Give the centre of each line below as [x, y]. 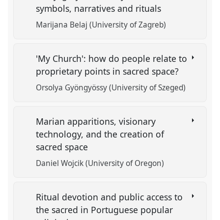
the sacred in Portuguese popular [105, 209]
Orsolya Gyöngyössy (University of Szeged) [111, 88]
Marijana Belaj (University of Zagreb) [101, 25]
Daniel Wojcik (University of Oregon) [100, 164]
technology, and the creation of [100, 134]
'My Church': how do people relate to [112, 59]
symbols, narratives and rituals [100, 9]
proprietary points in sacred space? [109, 71]
